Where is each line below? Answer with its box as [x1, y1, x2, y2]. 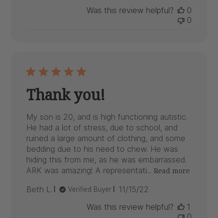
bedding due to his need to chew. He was [26, 144, 179, 154]
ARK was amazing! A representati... [26, 165, 152, 176]
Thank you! [26, 84, 106, 105]
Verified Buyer [68, 185, 112, 193]
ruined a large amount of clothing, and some [26, 133, 186, 143]
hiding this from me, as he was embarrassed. [26, 154, 187, 164]
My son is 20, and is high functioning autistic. [26, 111, 188, 122]
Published [133, 183, 170, 194]
